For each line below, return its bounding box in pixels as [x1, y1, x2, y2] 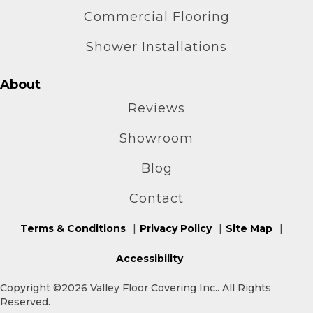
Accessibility [116, 252, 183, 265]
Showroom [119, 130, 194, 146]
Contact [129, 190, 184, 206]
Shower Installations [86, 38, 227, 54]
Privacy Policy [139, 221, 212, 235]
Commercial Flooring [83, 8, 230, 24]
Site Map [225, 221, 272, 235]
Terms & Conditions [20, 221, 126, 235]
